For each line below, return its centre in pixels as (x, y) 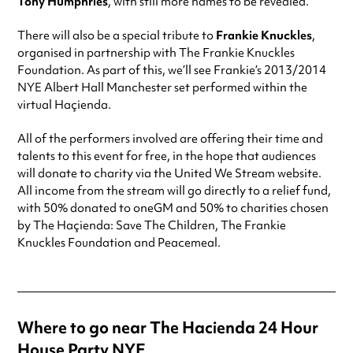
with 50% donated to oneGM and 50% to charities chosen (173, 208)
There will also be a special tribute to (117, 36)
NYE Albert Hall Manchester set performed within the (162, 88)
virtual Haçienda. (64, 105)
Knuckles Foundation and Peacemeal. (119, 243)
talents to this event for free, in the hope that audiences (167, 156)
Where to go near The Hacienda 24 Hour (168, 328)
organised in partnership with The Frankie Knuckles (156, 53)
